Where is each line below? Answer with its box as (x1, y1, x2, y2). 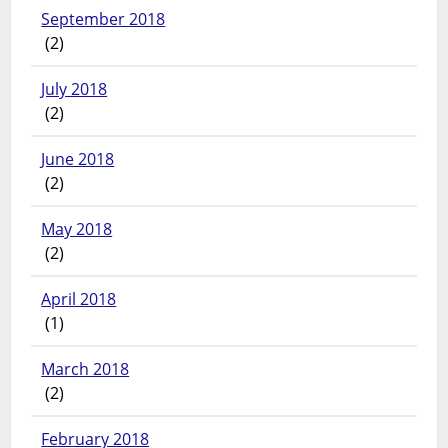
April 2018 (41, 288, 117, 311)
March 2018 (41, 358, 130, 381)
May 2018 (41, 218, 113, 241)
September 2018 (41, 8, 166, 31)
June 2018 (41, 148, 115, 171)
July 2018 (41, 78, 108, 101)
